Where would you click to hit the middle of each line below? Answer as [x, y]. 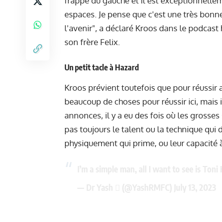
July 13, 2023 [195, 188]
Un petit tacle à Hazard [102, 67]
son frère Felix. [92, 42]
